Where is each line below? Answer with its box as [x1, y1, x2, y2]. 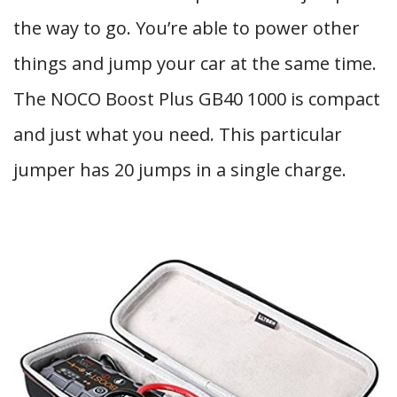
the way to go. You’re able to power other [13, 16, 360, 40]
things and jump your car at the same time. [13, 51, 377, 75]
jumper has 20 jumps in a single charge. [13, 158, 346, 182]
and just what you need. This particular [13, 122, 342, 146]
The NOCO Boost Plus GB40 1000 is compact [13, 87, 380, 111]
